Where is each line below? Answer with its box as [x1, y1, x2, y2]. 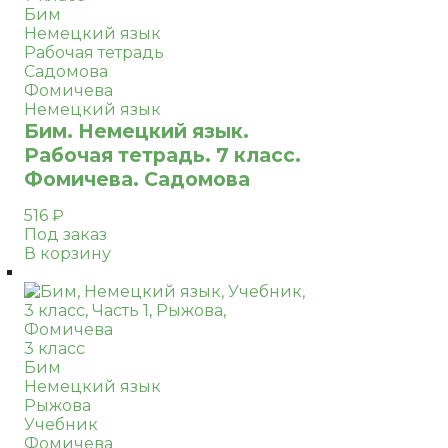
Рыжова [24, 396, 91, 415]
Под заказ [24, 225, 107, 244]
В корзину [24, 244, 111, 263]
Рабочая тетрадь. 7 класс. [24, 143, 301, 167]
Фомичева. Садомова [24, 167, 250, 191]
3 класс [24, 339, 85, 358]
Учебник [24, 415, 98, 434]
